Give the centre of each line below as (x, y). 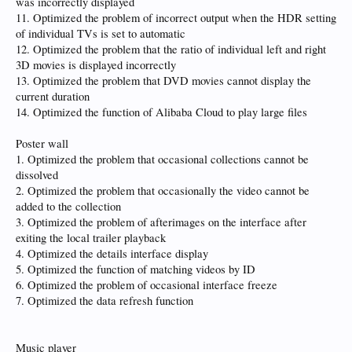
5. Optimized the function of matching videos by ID (136, 269)
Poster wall (42, 143)
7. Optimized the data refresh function (104, 301)
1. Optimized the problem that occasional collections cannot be (162, 159)
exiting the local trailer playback (91, 238)
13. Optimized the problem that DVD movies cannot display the (163, 81)
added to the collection (68, 206)
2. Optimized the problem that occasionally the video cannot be (163, 191)
